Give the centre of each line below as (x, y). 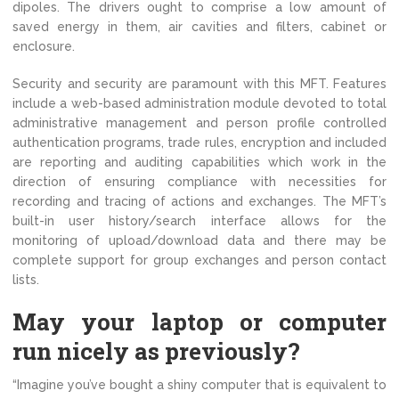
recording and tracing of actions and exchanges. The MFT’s (199, 201)
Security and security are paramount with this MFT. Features (199, 84)
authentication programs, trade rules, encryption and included (199, 142)
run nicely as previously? (156, 351)
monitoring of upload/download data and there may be (199, 240)
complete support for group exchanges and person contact (199, 260)
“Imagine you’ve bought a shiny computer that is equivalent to (199, 385)
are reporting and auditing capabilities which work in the (199, 162)
